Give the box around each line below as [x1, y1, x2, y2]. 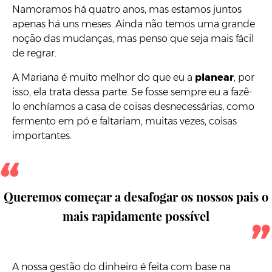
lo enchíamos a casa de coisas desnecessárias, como [12, 100, 254, 112]
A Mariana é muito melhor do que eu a [12, 71, 195, 83]
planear [195, 71, 234, 83]
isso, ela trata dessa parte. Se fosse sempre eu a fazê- [12, 86, 253, 98]
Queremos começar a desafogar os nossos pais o [4, 188, 268, 205]
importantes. [12, 129, 72, 141]
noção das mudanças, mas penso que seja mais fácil [12, 32, 254, 44]
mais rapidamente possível [63, 207, 209, 224]
